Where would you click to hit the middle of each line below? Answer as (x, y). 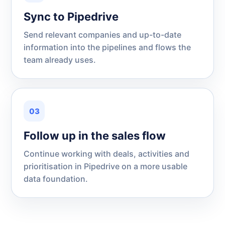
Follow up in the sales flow (95, 136)
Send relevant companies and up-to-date (102, 35)
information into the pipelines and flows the (107, 47)
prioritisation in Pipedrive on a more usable (105, 166)
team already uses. (60, 60)
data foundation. (56, 179)
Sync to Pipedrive (71, 17)
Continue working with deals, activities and (106, 154)
